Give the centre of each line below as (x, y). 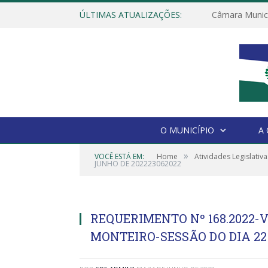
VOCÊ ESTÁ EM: (119, 156)
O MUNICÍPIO (187, 130)
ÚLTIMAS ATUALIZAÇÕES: (131, 15)
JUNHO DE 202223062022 (138, 164)
